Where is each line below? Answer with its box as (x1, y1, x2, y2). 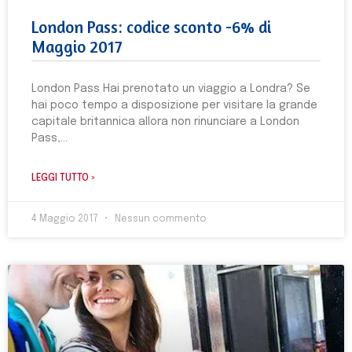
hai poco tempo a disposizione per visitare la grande (31, 100, 317, 111)
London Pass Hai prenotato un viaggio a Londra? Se (31, 83, 310, 94)
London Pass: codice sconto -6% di (31, 17, 271, 37)
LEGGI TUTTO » (31, 174, 95, 183)
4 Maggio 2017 (31, 214, 101, 224)
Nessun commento (112, 214, 207, 224)
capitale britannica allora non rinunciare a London (31, 116, 299, 127)
